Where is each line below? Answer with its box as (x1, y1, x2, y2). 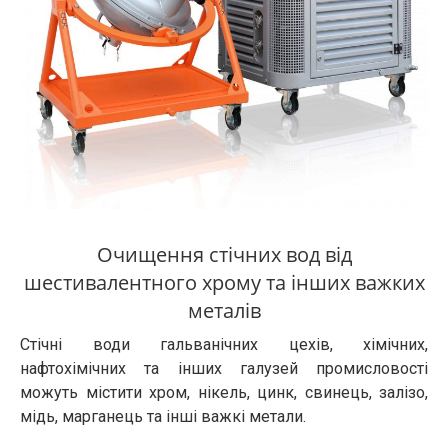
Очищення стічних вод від (96, 240, 352, 268)
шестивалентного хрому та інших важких (23, 268, 425, 296)
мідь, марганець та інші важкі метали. (20, 406, 306, 426)
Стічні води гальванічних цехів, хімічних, (20, 334, 428, 354)
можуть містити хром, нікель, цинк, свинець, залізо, (20, 382, 428, 402)
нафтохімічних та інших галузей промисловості (20, 358, 428, 378)
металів (187, 296, 261, 324)
